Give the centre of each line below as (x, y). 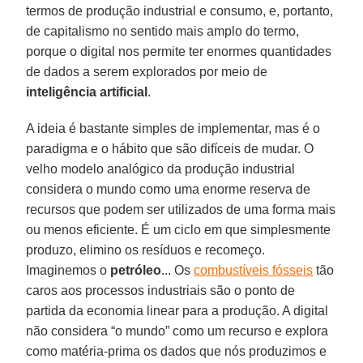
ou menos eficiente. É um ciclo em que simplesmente (179, 229)
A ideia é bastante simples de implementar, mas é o (173, 128)
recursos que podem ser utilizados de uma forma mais (181, 209)
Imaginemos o (68, 270)
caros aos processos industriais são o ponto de (161, 290)
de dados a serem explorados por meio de (147, 71)
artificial (124, 92)
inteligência (62, 92)
